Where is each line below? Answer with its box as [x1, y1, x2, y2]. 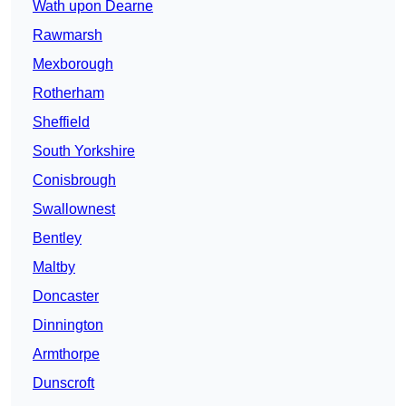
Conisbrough [33, 172, 116, 188]
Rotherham [33, 85, 104, 101]
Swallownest [33, 201, 115, 217]
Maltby [33, 259, 75, 275]
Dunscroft [33, 375, 94, 391]
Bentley [33, 230, 82, 246]
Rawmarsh [33, 27, 102, 43]
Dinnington [33, 317, 103, 333]
